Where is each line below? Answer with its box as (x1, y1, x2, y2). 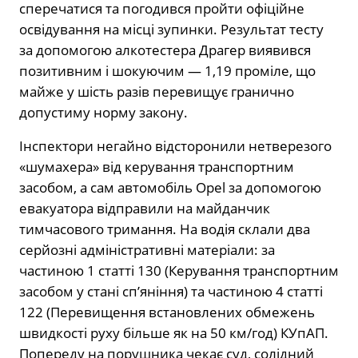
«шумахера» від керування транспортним (19, 157, 294, 177)
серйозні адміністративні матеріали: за (19, 241, 275, 260)
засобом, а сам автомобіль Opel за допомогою (19, 178, 321, 197)
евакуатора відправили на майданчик (19, 199, 270, 218)
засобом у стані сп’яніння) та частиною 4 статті (19, 282, 323, 301)
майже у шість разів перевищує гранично (19, 82, 294, 101)
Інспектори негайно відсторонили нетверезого (19, 137, 332, 156)
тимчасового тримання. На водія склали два (19, 220, 310, 239)
